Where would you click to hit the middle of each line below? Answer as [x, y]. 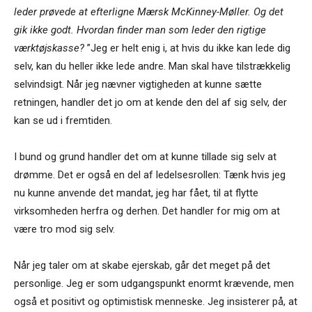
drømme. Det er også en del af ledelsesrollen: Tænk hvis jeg [150, 175]
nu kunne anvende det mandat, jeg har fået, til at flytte [136, 193]
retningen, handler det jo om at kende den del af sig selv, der [150, 103]
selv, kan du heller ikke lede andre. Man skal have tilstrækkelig [152, 67]
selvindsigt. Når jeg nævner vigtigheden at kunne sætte [138, 85]
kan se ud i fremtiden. [63, 121]
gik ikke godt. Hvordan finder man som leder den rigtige [140, 30]
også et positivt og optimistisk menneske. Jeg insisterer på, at [156, 302]
